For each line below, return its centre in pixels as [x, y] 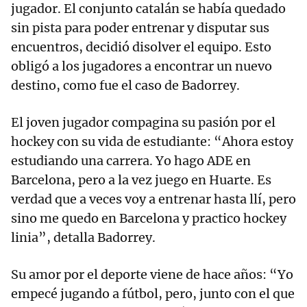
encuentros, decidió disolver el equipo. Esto [141, 47]
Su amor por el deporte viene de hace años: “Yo [152, 275]
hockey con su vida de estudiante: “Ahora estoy [152, 142]
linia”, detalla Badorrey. [83, 238]
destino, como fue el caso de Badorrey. [125, 86]
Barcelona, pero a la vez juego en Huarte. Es [141, 180]
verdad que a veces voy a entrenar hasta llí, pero [153, 199]
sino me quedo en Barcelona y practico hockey [149, 219]
